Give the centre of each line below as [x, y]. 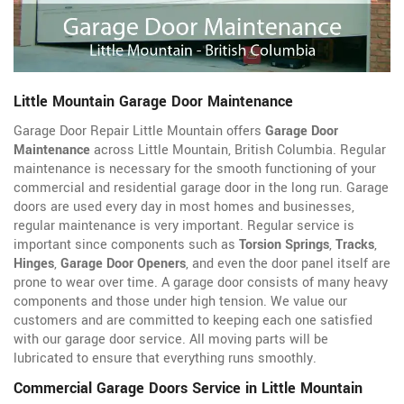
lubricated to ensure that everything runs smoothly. [165, 359]
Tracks [355, 245]
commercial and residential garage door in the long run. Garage [201, 188]
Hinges [34, 264]
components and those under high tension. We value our [180, 302]
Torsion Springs [284, 245]
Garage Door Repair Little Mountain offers [139, 132]
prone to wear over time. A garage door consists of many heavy [201, 283]
